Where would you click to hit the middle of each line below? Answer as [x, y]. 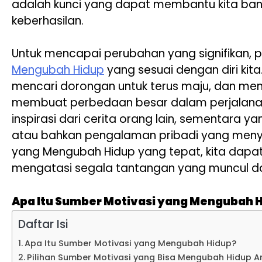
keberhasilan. [48, 20]
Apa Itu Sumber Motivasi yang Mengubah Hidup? [130, 244]
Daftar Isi [43, 225]
